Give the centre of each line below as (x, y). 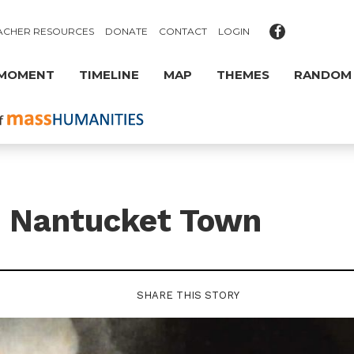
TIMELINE (109, 75)
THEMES (243, 75)
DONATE (127, 31)
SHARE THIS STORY (188, 295)
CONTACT (183, 31)
